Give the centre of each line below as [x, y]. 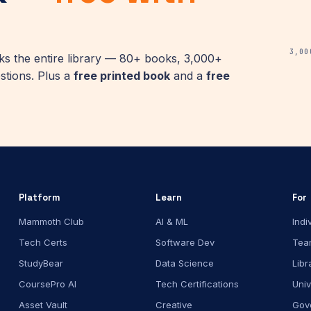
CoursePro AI [47, 284]
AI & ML [171, 221]
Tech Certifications [197, 284]
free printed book [122, 76]
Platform [39, 197]
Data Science [184, 263]
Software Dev [185, 242]
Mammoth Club [51, 221]
